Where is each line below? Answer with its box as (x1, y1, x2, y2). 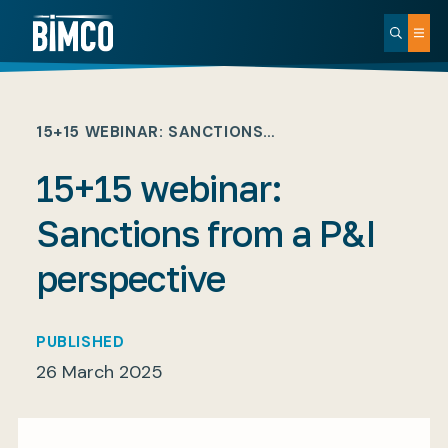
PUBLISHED (36, 332, 125, 352)
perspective (36, 257, 225, 300)
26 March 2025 (36, 360, 163, 384)
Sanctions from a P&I (36, 212, 376, 255)
